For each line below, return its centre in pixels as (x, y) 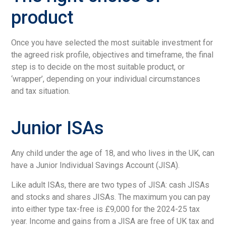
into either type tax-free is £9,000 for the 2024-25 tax (106, 209)
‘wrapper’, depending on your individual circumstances (106, 79)
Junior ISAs (58, 128)
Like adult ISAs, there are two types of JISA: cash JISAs (110, 185)
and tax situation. (41, 91)
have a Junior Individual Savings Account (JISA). (96, 165)
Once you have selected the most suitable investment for (112, 43)
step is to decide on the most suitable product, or (98, 67)
